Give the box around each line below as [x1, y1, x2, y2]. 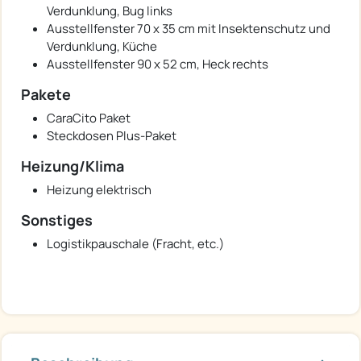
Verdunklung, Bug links [47, 2, 172, 19]
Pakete [21, 84, 71, 104]
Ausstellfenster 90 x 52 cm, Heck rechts [47, 55, 268, 73]
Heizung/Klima [21, 156, 124, 176]
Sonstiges [21, 210, 93, 230]
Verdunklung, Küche [47, 37, 157, 55]
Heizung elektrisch [47, 180, 151, 198]
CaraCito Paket [47, 109, 131, 127]
